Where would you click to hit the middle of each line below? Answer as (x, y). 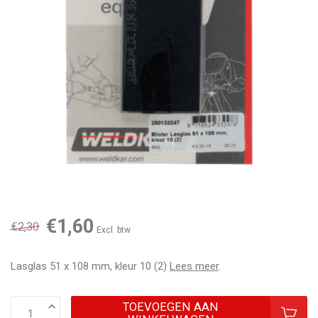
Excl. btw (114, 230)
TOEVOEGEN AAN (171, 307)
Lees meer (194, 267)
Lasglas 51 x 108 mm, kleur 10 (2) (90, 267)
